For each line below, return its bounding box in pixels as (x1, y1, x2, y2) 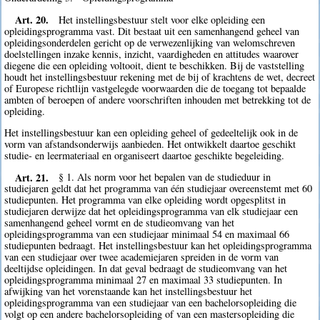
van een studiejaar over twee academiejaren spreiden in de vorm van (4, 250, 279, 264)
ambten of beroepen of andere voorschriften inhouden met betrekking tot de (4, 92, 311, 106)
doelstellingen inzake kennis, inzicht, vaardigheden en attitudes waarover (4, 46, 299, 61)
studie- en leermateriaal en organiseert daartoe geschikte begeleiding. (4, 149, 285, 163)
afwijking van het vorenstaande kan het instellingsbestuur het (4, 284, 253, 299)
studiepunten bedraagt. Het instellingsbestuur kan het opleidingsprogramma (4, 239, 312, 253)
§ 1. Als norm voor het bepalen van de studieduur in (59, 170, 271, 184)
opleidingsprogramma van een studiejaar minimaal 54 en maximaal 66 (4, 227, 290, 241)
